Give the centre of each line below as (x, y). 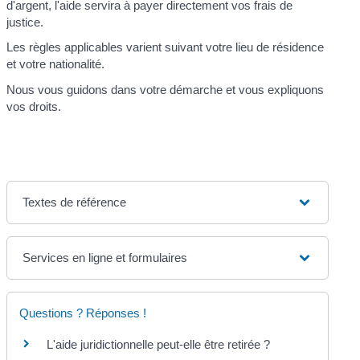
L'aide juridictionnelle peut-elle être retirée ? (159, 345)
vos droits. (34, 106)
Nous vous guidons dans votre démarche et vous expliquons (166, 89)
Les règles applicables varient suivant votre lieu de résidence (166, 47)
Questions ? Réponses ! (83, 313)
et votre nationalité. (56, 64)
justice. (25, 22)
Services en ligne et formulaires (105, 258)
